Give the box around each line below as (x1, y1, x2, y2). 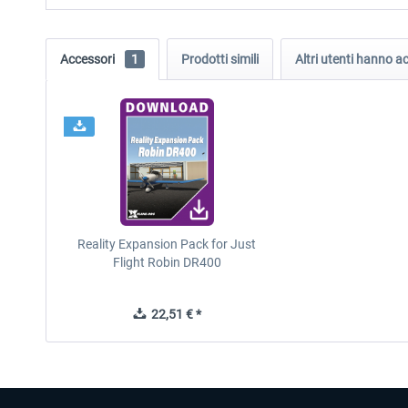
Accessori (60, 52, 117, 66)
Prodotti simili (181, 52, 259, 66)
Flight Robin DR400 (112, 255, 221, 270)
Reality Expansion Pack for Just (77, 237, 257, 251)
